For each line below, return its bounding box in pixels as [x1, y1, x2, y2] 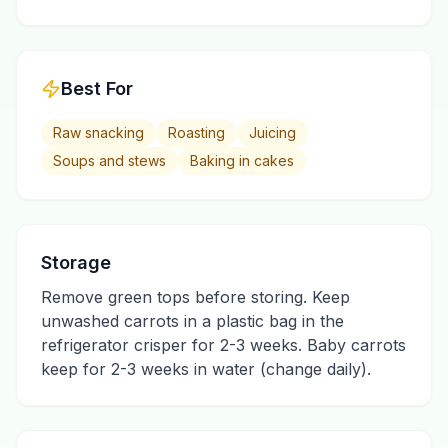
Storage [41, 252, 111, 273]
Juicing [249, 124, 296, 141]
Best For [61, 78, 133, 99]
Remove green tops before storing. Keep [41, 287, 350, 307]
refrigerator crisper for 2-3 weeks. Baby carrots [41, 335, 406, 355]
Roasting [168, 124, 225, 141]
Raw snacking [53, 124, 144, 141]
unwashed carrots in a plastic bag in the [41, 311, 344, 331]
